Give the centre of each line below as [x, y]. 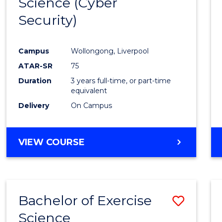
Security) [48, 20]
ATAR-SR [36, 66]
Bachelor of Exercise [85, 201]
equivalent [89, 91]
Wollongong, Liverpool [110, 51]
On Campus [92, 106]
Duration [35, 81]
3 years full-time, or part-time [121, 81]
